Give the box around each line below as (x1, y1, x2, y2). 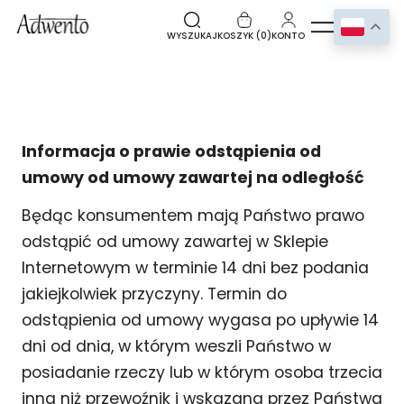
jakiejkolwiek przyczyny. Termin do (22, 282, 287, 305)
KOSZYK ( (217, 29, 261, 42)
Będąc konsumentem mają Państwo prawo (22, 204, 364, 226)
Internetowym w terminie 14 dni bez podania (22, 256, 369, 279)
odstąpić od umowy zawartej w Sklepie (22, 230, 328, 252)
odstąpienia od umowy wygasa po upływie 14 (22, 308, 379, 331)
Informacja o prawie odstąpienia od (22, 140, 321, 162)
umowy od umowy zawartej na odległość (22, 166, 364, 188)
